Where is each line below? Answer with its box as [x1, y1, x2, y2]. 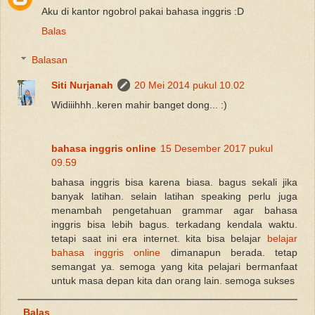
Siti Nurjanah [51, 79, 114, 91]
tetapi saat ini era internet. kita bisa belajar [51, 233, 267, 245]
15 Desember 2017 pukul [160, 143, 274, 155]
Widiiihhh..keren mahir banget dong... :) [51, 99, 228, 111]
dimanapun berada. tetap [170, 247, 297, 259]
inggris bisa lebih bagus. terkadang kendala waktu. [51, 219, 297, 231]
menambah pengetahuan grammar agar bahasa [51, 205, 297, 217]
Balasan [32, 54, 68, 66]
